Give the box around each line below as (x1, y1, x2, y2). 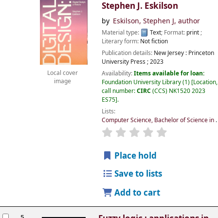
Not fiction (140, 36, 168, 46)
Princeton (188, 48, 214, 57)
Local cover (47, 69, 78, 77)
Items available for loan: (133, 69, 204, 78)
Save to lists (112, 168, 163, 181)
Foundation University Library (101, 77, 182, 87)
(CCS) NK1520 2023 (152, 86, 205, 95)
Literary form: (101, 36, 140, 46)
